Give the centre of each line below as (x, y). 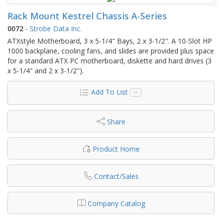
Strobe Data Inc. (56, 28)
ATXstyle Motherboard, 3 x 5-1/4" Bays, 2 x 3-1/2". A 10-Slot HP (110, 41)
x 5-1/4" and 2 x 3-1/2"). (46, 70)
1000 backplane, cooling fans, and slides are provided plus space (111, 51)
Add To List (109, 92)
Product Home (116, 149)
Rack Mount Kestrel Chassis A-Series (87, 16)
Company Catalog (116, 203)
